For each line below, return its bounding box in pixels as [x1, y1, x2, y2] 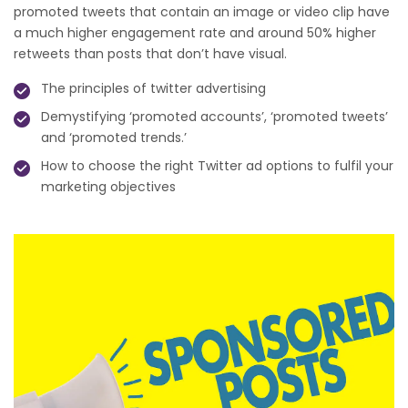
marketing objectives [41, 178, 176, 197]
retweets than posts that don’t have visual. [14, 45, 287, 64]
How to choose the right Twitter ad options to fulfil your [41, 157, 393, 176]
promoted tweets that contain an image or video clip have [14, 3, 390, 22]
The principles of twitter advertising [41, 79, 266, 98]
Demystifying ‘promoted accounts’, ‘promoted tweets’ [41, 107, 388, 127]
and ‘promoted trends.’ [41, 128, 187, 148]
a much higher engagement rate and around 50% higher [14, 24, 376, 43]
